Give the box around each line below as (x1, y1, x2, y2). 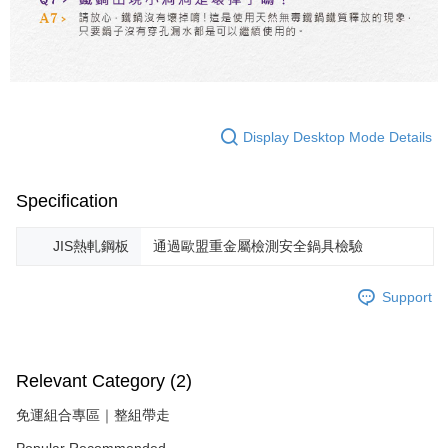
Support (382, 288, 432, 305)
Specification (16, 191, 118, 212)
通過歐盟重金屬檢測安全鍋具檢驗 (153, 238, 363, 255)
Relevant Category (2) (16, 371, 192, 392)
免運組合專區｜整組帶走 (16, 407, 170, 424)
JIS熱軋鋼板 (53, 238, 129, 255)
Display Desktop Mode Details (243, 128, 432, 145)
